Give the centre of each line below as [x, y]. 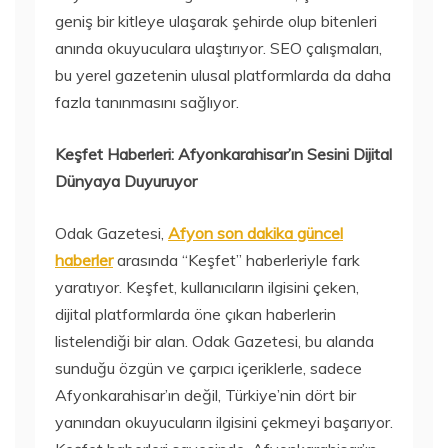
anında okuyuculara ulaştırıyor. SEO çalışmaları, [218, 48]
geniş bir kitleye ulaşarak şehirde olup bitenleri [216, 21]
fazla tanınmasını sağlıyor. [147, 102]
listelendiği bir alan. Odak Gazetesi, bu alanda [214, 341]
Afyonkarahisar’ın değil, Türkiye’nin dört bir [205, 395]
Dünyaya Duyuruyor [126, 181]
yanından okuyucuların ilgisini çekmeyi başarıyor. [224, 422]
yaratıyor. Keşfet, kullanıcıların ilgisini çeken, [207, 287]
